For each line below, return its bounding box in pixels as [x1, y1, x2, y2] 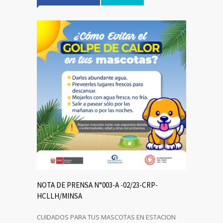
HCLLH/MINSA [37, 191, 82, 201]
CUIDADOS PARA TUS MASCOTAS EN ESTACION [37, 213, 177, 222]
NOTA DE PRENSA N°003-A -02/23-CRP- [37, 180, 158, 190]
